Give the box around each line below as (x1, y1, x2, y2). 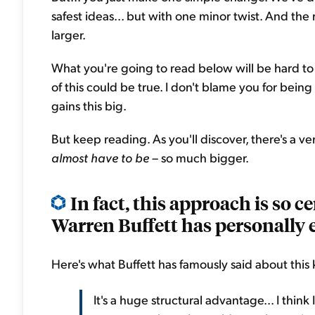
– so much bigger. (149, 149, 249, 165)
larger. (51, 26, 86, 42)
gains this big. (51, 97, 127, 113)
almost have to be (51, 149, 149, 165)
